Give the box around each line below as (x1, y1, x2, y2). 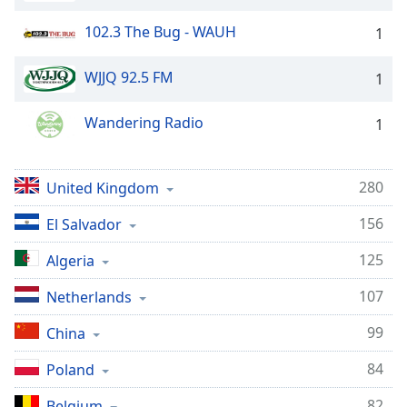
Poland (46, 360, 94, 380)
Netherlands (46, 287, 132, 307)
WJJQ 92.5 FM (84, 67, 174, 88)
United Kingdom (46, 178, 159, 198)
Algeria (46, 251, 94, 271)
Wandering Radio (84, 113, 203, 134)
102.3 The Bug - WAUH (84, 22, 236, 43)
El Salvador (46, 214, 122, 234)
